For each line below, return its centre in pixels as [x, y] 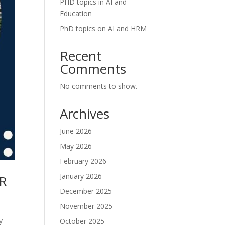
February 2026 [83, 161]
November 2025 [86, 206]
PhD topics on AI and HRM [103, 28]
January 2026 [81, 176]
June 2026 [76, 131]
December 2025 [86, 191]
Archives [85, 114]
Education [76, 13]
